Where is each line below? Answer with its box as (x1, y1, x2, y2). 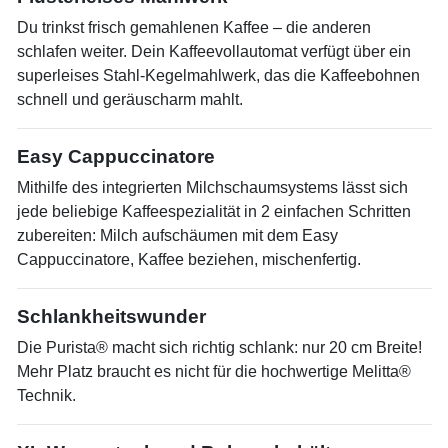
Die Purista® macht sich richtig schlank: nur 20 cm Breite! (17, 339, 422, 356)
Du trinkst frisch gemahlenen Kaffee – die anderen (17, 19, 371, 36)
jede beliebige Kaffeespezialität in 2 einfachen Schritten (17, 203, 411, 220)
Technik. (17, 387, 76, 404)
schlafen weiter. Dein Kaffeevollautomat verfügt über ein (17, 43, 411, 60)
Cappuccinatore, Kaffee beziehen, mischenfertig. (17, 251, 361, 268)
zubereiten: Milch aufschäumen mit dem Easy (17, 227, 338, 244)
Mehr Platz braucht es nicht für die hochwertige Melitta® (17, 363, 411, 380)
